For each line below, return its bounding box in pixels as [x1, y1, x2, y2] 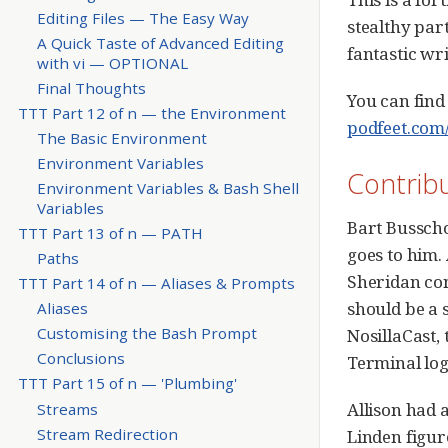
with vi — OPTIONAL [36, 52, 188, 73]
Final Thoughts [36, 77, 146, 98]
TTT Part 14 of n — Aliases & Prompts [17, 273, 295, 294]
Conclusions [36, 348, 125, 369]
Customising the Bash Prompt [36, 323, 257, 344]
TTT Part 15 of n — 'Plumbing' [17, 373, 237, 394]
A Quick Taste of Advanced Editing [36, 32, 284, 53]
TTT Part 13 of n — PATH [17, 223, 203, 244]
